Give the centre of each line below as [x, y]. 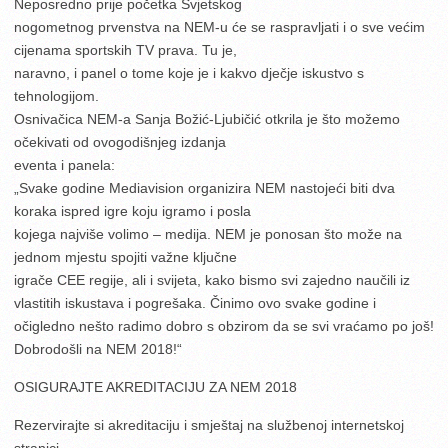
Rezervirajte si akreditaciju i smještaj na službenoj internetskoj [209, 424]
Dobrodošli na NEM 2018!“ [98, 348]
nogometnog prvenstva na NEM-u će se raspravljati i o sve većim [219, 26]
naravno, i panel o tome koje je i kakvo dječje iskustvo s [189, 72]
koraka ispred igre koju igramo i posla [132, 210]
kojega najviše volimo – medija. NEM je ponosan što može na [208, 233]
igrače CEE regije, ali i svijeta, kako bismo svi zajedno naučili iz [212, 279]
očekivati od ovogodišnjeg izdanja [120, 141]
